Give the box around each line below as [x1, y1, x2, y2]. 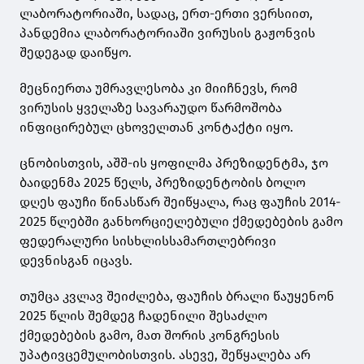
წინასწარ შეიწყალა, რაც [97, 193, 260, 210]
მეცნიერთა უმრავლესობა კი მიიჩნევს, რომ [19, 80, 297, 96]
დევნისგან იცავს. [19, 252, 132, 268]
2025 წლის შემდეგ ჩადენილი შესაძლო [19, 307, 267, 323]
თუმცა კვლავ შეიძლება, [19, 288, 176, 304]
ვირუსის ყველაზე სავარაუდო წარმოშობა [19, 99, 282, 115]
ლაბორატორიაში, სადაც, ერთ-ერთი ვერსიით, [19, 5, 313, 21]
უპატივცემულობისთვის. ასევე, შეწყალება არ [19, 346, 310, 362]
